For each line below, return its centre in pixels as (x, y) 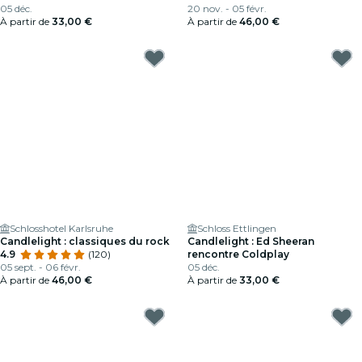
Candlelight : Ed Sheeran (251, 241)
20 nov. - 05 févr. (227, 8)
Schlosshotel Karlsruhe (61, 228)
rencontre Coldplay (238, 254)
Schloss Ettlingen (237, 228)
